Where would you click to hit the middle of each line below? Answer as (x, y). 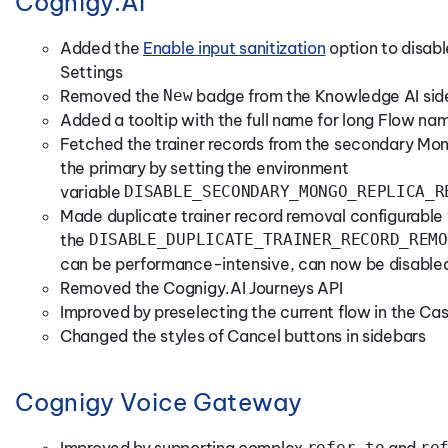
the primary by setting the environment (204, 167)
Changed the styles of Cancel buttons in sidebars (243, 335)
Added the (100, 47)
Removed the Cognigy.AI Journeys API (201, 287)
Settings (91, 71)
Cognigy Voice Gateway (159, 401)
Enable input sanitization (234, 47)
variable (90, 191)
